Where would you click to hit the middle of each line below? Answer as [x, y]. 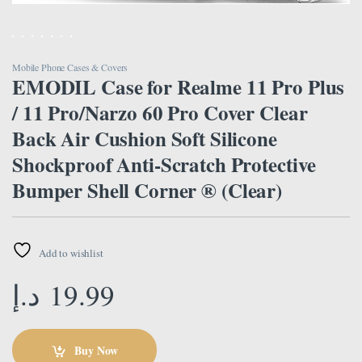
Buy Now [96, 350]
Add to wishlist [71, 253]
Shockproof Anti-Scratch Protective [164, 165]
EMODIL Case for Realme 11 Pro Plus [179, 87]
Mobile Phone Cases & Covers [70, 67]
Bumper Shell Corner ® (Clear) [147, 191]
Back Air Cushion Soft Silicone [145, 139]
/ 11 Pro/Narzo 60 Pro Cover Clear [160, 113]
